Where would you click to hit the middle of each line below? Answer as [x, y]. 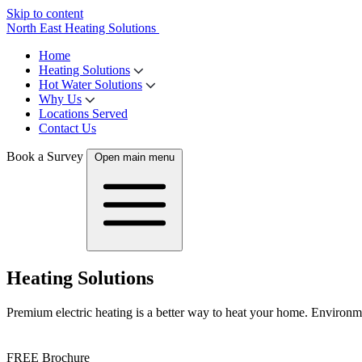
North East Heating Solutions [81, 28]
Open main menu [135, 157]
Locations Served [83, 114]
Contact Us [67, 128]
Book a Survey [45, 156]
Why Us [60, 99]
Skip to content [45, 13]
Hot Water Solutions [90, 84]
